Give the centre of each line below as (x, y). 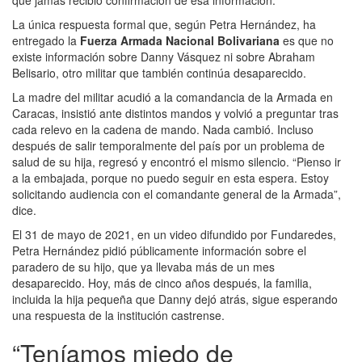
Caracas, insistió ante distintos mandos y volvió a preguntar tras (175, 113)
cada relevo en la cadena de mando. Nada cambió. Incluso (163, 129)
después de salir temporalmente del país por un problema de (168, 145)
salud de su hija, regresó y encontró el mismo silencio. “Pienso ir (177, 161)
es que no (307, 40)
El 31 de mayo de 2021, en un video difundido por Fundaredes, (174, 234)
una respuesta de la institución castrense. (118, 315)
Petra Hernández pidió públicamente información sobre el (159, 250)
